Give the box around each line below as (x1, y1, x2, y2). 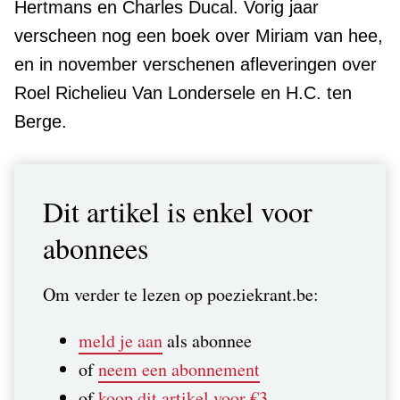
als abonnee (162, 328, 252, 353)
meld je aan (79, 328, 162, 353)
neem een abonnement (98, 356, 260, 381)
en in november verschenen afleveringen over (14, 54, 377, 74)
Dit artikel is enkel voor (43, 191, 312, 230)
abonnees (43, 228, 148, 267)
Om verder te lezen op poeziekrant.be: (43, 281, 319, 306)
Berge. (14, 111, 67, 131)
